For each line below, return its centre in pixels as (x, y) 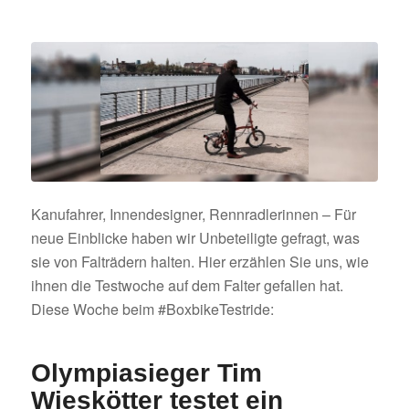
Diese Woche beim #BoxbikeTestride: (152, 309)
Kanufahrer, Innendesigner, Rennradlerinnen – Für (193, 215)
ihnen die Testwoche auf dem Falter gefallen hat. (187, 286)
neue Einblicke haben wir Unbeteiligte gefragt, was (195, 238)
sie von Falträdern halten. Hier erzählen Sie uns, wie (199, 262)
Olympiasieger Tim (146, 373)
